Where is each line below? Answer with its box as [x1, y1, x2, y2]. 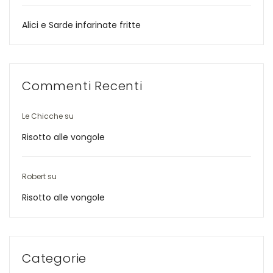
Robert [22, 171, 46, 182]
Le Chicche [22, 111, 63, 121]
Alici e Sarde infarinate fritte [22, 19, 141, 31]
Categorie [22, 250, 87, 267]
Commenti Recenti [22, 77, 143, 94]
